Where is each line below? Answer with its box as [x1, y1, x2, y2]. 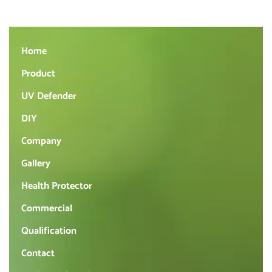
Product [21, 65, 55, 82]
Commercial [21, 200, 72, 217]
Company [21, 132, 61, 149]
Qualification [21, 222, 76, 239]
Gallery [21, 155, 50, 172]
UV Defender [21, 87, 76, 104]
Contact [21, 245, 55, 262]
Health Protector [21, 177, 92, 194]
